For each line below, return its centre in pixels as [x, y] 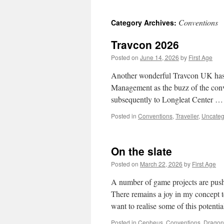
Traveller [187, 116]
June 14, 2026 [159, 57]
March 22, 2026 [161, 164]
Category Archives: [145, 22]
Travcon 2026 [145, 44]
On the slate [141, 151]
